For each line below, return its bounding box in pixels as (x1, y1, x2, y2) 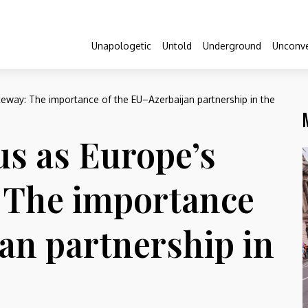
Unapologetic (91, 39, 151, 52)
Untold (162, 39, 192, 52)
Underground (203, 39, 261, 52)
